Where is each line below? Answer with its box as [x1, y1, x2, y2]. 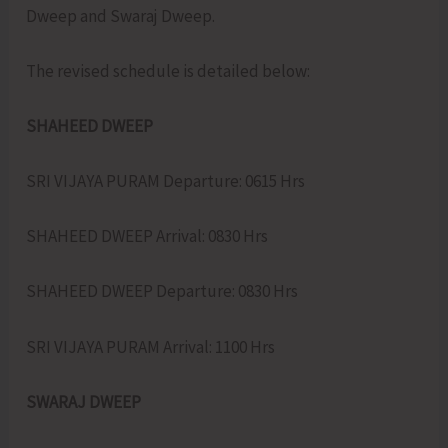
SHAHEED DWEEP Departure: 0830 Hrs [26, 280, 299, 303]
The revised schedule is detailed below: [26, 59, 311, 82]
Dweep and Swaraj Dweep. [26, 4, 216, 27]
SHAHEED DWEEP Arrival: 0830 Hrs [26, 225, 269, 248]
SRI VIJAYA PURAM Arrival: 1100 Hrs [26, 335, 276, 358]
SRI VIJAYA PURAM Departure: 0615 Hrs [26, 170, 306, 193]
